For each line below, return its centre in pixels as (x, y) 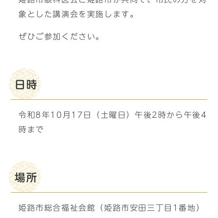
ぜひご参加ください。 (61, 36)
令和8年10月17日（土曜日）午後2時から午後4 (113, 115)
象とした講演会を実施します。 (79, 14)
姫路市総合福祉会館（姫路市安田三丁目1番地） (112, 208)
